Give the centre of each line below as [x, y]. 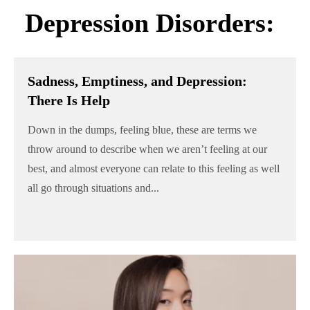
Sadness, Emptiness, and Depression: [137, 81]
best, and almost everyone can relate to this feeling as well [154, 168]
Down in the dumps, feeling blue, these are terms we [142, 129]
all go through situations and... [93, 188]
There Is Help [69, 100]
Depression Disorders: [150, 23]
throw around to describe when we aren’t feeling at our [147, 149]
